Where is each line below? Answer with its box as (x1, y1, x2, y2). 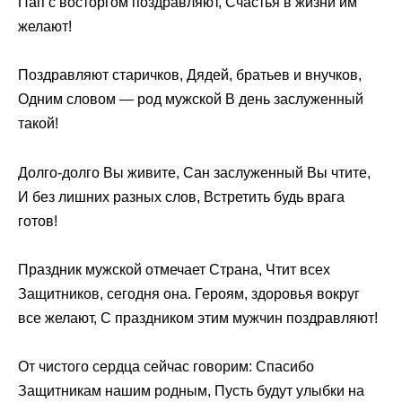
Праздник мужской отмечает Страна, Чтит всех (18, 261, 330, 277)
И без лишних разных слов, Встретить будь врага (18, 188, 345, 205)
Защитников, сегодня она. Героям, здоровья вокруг (18, 285, 360, 301)
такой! (18, 116, 58, 132)
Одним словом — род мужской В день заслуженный (18, 92, 363, 108)
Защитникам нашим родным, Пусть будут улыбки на (18, 382, 364, 398)
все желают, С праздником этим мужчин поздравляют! (18, 310, 378, 326)
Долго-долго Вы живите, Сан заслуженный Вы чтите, (18, 164, 371, 180)
